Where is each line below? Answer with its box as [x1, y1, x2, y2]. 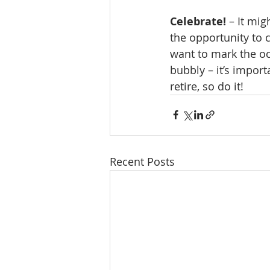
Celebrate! [170, 13, 226, 29]
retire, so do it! [170, 78, 246, 93]
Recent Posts [110, 154, 175, 169]
